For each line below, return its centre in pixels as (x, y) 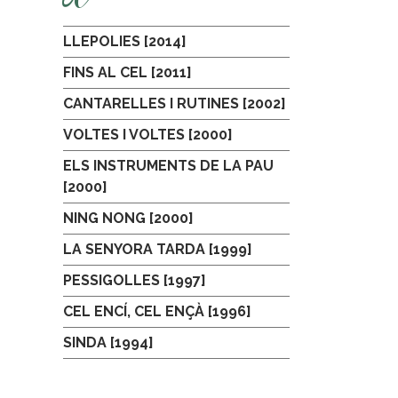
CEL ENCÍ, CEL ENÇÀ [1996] (157, 311)
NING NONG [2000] (128, 218)
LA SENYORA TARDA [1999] (158, 249)
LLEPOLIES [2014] (125, 41)
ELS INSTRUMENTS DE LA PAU (168, 166)
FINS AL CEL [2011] (127, 72)
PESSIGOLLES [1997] (135, 280)
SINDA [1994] (108, 342)
